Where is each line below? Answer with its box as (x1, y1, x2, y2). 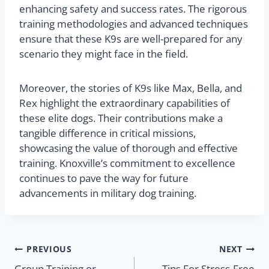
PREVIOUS (26, 243, 72, 255)
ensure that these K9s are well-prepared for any (19, 32, 243, 46)
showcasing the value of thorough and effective (19, 141, 238, 156)
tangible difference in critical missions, (19, 126, 196, 141)
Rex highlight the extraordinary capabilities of (19, 96, 230, 110)
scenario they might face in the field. (19, 47, 188, 61)
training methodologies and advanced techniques (19, 17, 248, 31)
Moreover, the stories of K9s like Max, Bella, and (19, 81, 242, 95)
